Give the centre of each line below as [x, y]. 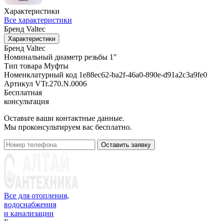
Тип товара [23, 66]
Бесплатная [23, 92]
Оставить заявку [126, 145]
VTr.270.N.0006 [61, 83]
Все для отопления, [37, 195]
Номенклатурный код [40, 74]
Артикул [18, 83]
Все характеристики [38, 20]
